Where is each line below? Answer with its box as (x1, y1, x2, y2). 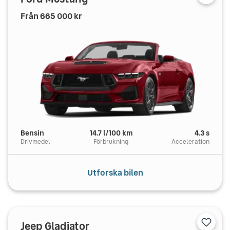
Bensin (21, 128, 44, 138)
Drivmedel (21, 137, 50, 146)
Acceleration (171, 137, 209, 146)
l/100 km (103, 128, 133, 138)
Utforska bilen (87, 166, 143, 179)
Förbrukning (93, 137, 128, 146)
